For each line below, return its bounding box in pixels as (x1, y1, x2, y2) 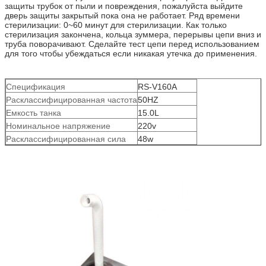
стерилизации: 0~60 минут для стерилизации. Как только (5, 20, 227, 30)
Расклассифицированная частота (6, 94, 137, 104)
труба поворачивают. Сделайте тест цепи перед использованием (5, 39, 259, 49)
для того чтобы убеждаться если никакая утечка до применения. (5, 48, 257, 58)
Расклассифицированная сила (6, 134, 126, 144)
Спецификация (6, 81, 65, 91)
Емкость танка (6, 107, 61, 118)
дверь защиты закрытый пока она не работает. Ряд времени (5, 10, 240, 20)
